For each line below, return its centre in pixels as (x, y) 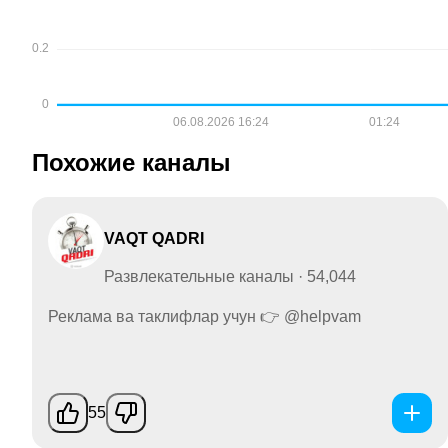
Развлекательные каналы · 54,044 (230, 276)
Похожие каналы (131, 163)
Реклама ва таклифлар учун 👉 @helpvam (204, 316)
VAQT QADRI (154, 238)
